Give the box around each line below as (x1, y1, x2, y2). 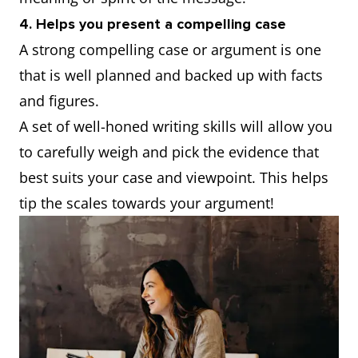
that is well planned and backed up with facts (19, 66, 323, 86)
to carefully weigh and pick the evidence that (19, 142, 319, 162)
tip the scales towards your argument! (19, 193, 278, 213)
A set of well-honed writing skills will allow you (19, 117, 332, 137)
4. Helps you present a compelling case (19, 15, 286, 34)
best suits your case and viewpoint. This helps (19, 168, 328, 188)
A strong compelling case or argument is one (19, 40, 321, 60)
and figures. (19, 91, 107, 111)
